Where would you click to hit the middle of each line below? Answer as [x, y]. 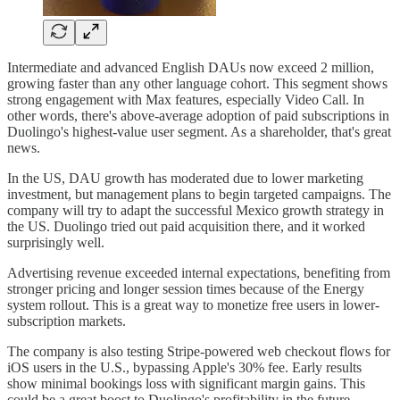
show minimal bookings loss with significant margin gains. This [186, 384]
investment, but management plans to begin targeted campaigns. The [199, 195]
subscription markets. [67, 321]
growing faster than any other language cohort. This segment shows [197, 84]
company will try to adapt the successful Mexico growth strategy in [196, 211]
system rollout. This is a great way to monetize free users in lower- [193, 305]
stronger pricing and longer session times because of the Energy [186, 289]
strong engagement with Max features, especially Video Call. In [186, 100]
